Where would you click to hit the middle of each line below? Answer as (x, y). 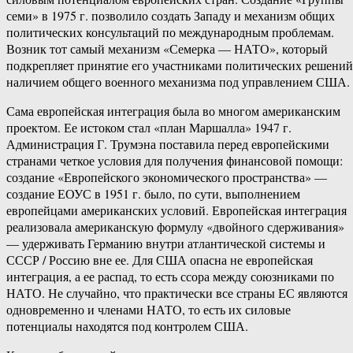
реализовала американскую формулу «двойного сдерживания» (175, 227)
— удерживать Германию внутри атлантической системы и (166, 243)
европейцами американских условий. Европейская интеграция (176, 210)
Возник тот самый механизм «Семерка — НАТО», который (167, 49)
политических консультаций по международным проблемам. (170, 32)
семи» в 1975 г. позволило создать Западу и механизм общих (171, 16)
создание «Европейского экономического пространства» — (167, 177)
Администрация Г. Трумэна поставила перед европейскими (168, 144)
